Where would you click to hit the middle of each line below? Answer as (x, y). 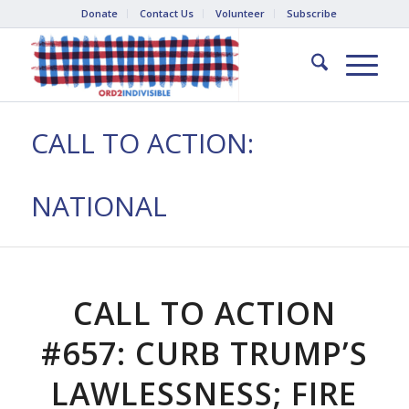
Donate (99, 13)
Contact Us (166, 13)
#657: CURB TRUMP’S (204, 353)
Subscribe (311, 13)
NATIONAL (99, 206)
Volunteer (240, 13)
